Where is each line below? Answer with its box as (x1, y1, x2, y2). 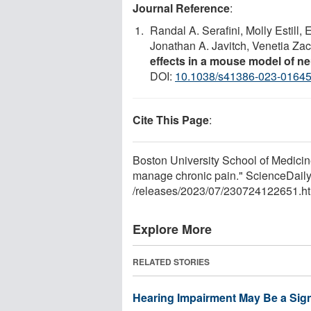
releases (135, 182, 178, 199)
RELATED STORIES (133, 255, 210, 268)
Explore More (133, 219, 212, 238)
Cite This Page (133, 111, 209, 128)
